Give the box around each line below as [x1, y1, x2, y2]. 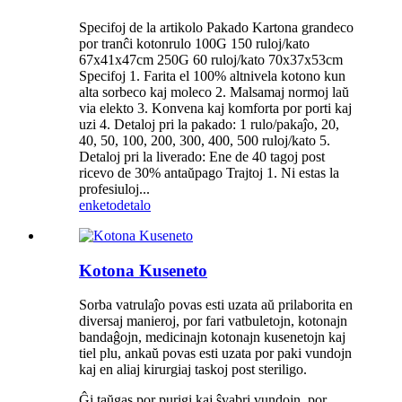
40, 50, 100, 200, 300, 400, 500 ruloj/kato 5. [79, 132, 330, 148]
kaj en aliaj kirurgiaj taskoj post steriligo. [79, 362, 307, 378]
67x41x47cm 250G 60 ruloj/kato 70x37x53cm [79, 51, 343, 67]
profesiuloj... [79, 180, 150, 197]
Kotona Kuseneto [79, 260, 207, 280]
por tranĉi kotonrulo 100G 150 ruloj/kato [79, 35, 310, 51]
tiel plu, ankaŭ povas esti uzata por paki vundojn [79, 345, 352, 362]
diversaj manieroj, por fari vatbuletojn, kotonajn [79, 313, 347, 329]
